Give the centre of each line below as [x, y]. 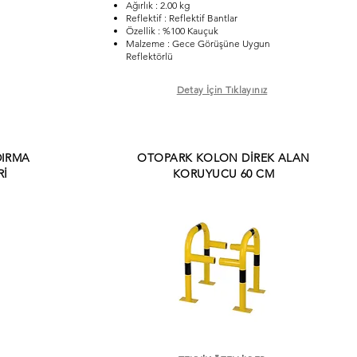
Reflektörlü [149, 56]
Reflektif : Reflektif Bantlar [181, 18]
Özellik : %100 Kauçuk [172, 31]
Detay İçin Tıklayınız [222, 90]
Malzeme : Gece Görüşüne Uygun [198, 43]
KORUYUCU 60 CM [224, 174]
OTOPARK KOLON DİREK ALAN [224, 158]
